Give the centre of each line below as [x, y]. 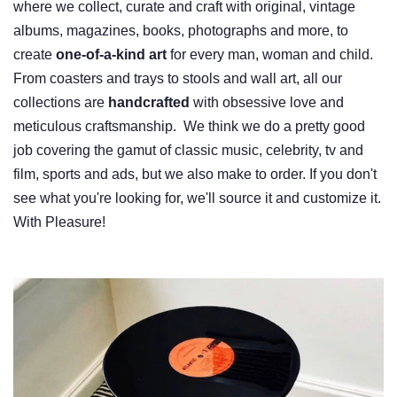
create [35, 55]
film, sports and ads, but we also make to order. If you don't [195, 175]
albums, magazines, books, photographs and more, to [181, 31]
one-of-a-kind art [111, 55]
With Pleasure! [61, 222]
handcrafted [149, 103]
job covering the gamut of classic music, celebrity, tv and [188, 151]
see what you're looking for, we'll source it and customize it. [197, 198]
